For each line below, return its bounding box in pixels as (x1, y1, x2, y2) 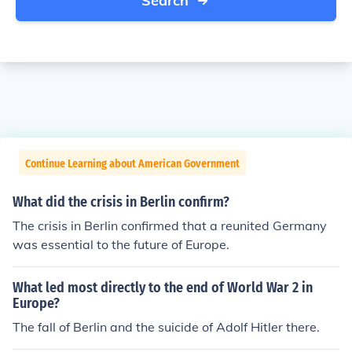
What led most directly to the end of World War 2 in (13, 279, 313, 296)
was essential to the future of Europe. (13, 236, 229, 252)
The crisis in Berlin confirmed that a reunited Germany (13, 218, 327, 233)
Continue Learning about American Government (25, 157, 240, 170)
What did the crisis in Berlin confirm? (13, 193, 229, 211)
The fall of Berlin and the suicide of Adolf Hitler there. (13, 319, 320, 335)
